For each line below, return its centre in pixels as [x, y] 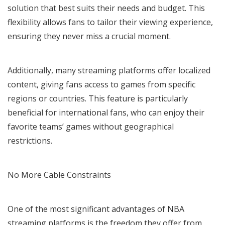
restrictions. [30, 140]
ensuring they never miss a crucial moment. [89, 36]
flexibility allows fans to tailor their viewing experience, [110, 22]
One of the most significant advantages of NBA [96, 209]
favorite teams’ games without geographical [91, 126]
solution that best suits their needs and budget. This [106, 8]
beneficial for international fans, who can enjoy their [106, 112]
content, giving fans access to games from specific [101, 84]
